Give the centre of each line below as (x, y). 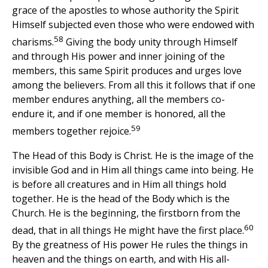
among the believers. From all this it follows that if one (134, 85)
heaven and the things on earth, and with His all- (121, 259)
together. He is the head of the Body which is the (121, 198)
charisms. (33, 42)
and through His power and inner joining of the (118, 57)
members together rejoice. (71, 131)
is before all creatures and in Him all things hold (119, 184)
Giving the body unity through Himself (150, 42)
